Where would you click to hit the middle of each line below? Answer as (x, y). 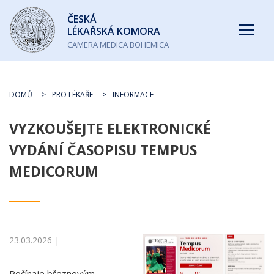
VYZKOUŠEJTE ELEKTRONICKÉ (110, 128)
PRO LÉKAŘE (72, 94)
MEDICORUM (54, 171)
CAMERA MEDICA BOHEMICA (118, 45)
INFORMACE (133, 94)
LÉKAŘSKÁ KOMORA (114, 31)
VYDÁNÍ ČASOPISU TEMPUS (103, 150)
